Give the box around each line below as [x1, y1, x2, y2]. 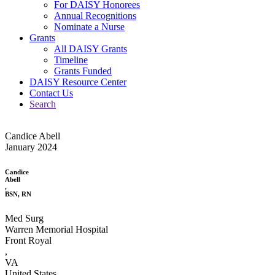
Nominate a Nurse [54, 21, 125, 32]
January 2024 [5, 141, 57, 152]
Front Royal [5, 234, 52, 246]
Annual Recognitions [54, 10, 136, 21]
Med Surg [5, 212, 44, 223]
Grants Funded [54, 65, 112, 76]
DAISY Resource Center [29, 76, 126, 87]
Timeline [54, 54, 88, 65]
